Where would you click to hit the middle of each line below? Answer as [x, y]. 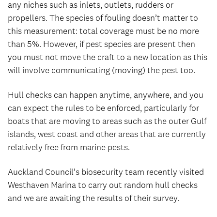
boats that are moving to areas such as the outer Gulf [107, 121]
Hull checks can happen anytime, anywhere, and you [106, 95]
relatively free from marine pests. [69, 147]
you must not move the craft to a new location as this [108, 57]
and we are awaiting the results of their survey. [93, 198]
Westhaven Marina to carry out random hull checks [103, 185]
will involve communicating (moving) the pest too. [101, 70]
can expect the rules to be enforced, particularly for [103, 108]
